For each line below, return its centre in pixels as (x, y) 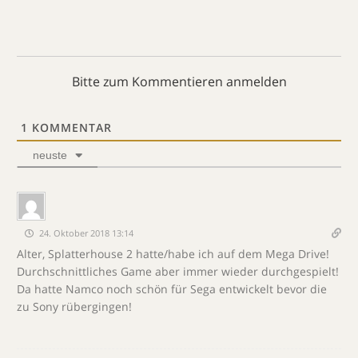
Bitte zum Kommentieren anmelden (179, 82)
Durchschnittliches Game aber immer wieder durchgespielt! (178, 272)
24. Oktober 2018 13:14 (85, 233)
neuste (50, 155)
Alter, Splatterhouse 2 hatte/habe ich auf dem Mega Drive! (173, 254)
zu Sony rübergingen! (74, 307)
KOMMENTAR (70, 128)
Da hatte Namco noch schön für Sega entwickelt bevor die (172, 289)
